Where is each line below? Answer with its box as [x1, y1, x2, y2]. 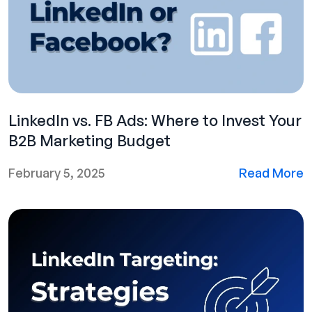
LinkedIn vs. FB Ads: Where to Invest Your [8, 110, 302, 130]
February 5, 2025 [8, 164, 105, 180]
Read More [239, 164, 304, 180]
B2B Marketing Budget [8, 130, 171, 150]
